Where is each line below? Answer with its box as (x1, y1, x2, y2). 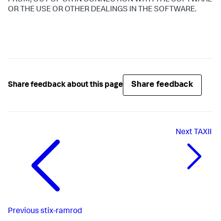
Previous (8, 208, 39, 216)
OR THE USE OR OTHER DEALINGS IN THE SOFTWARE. (8, 6, 196, 14)
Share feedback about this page (8, 81, 123, 89)
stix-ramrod (40, 208, 82, 216)
